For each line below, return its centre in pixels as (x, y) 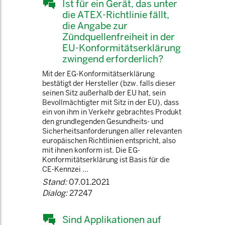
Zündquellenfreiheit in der (119, 37)
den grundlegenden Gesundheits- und (103, 122)
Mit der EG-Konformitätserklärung (98, 74)
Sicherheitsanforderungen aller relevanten (112, 131)
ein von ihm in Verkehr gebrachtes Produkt (112, 112)
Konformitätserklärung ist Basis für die (106, 160)
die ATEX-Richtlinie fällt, (116, 15)
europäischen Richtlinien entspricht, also (109, 141)
